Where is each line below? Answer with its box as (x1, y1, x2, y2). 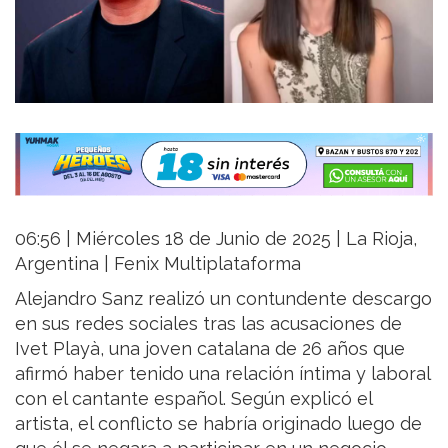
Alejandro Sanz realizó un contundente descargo (15, 287, 432, 309)
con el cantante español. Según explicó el (15, 387, 372, 409)
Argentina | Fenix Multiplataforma (15, 252, 301, 274)
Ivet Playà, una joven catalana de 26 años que (15, 337, 405, 359)
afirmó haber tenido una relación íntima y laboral (15, 362, 430, 384)
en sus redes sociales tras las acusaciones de (15, 312, 402, 334)
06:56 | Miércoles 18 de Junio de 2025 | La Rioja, (15, 227, 417, 249)
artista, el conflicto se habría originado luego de (15, 412, 422, 434)
